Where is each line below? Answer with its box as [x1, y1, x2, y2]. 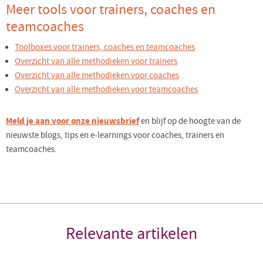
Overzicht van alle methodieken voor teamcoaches [15, 84, 198, 96]
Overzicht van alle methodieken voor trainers [15, 56, 177, 68]
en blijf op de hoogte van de [141, 116, 241, 127]
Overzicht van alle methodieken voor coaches [15, 70, 179, 82]
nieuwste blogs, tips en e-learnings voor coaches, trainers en [6, 130, 224, 141]
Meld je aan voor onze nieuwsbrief [6, 115, 139, 128]
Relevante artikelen [66, 222, 197, 245]
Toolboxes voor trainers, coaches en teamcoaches [15, 42, 195, 53]
